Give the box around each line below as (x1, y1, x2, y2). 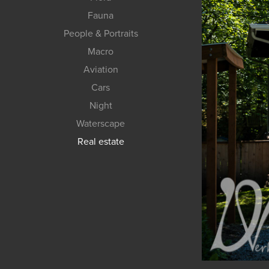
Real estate (77, 134, 124, 148)
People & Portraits (63, 26, 138, 40)
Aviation (83, 62, 118, 76)
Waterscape (76, 116, 125, 130)
